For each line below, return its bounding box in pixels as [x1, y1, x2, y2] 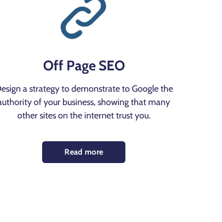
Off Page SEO [43, 57, 125, 74]
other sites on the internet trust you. [17, 110, 151, 121]
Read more [64, 147, 104, 157]
